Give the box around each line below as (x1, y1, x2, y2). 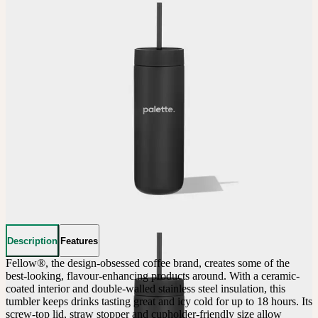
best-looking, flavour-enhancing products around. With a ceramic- (6, 269, 300, 282)
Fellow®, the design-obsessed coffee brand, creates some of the (6, 256, 290, 269)
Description (7, 235, 57, 246)
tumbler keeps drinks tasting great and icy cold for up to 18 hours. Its (6, 295, 312, 307)
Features (60, 235, 98, 246)
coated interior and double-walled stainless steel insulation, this (6, 282, 285, 295)
